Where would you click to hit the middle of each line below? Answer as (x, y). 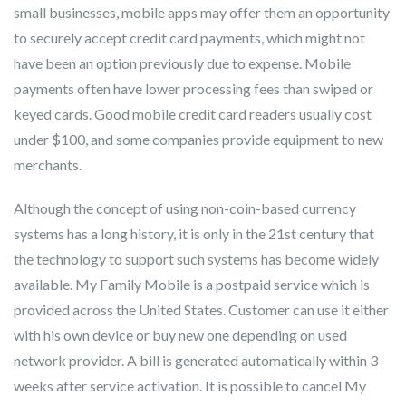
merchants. (48, 164)
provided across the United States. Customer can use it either (201, 309)
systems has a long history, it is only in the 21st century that (194, 233)
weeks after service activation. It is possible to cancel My (190, 386)
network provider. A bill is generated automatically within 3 (196, 360)
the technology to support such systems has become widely (196, 259)
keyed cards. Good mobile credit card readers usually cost (193, 114)
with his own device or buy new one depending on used (180, 335)
